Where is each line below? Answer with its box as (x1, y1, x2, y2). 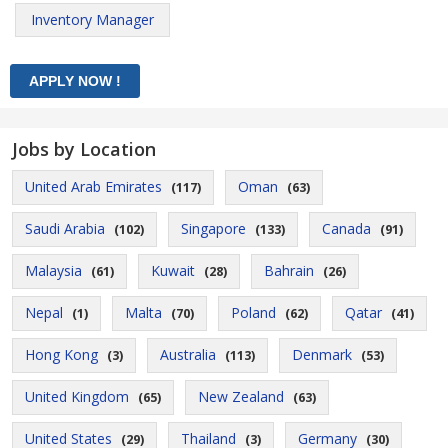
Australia (160, 345, 216, 364)
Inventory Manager (31, 10, 154, 29)
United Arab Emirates (25, 177, 162, 196)
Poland (231, 303, 276, 322)
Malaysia (25, 261, 82, 280)
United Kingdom (25, 387, 129, 406)
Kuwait (151, 261, 195, 280)
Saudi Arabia (25, 219, 105, 238)
